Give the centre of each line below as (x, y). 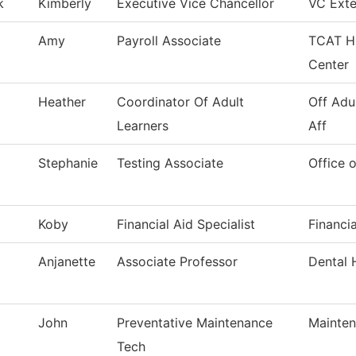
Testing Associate (170, 163)
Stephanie (68, 163)
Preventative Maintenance (195, 323)
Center (329, 65)
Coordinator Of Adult (180, 102)
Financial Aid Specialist (186, 224)
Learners (143, 126)
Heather (62, 102)
